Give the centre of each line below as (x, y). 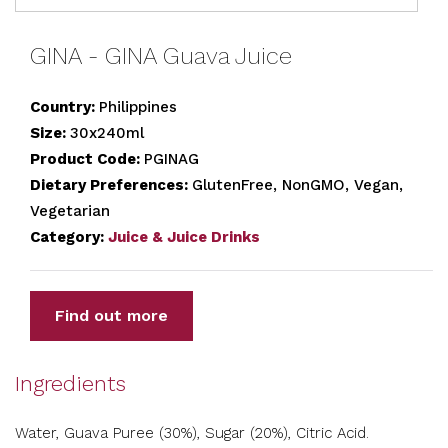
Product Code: (87, 159)
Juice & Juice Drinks (184, 237)
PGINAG (171, 159)
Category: (69, 237)
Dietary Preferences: (111, 185)
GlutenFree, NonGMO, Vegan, (297, 185)
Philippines (138, 107)
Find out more (111, 315)
